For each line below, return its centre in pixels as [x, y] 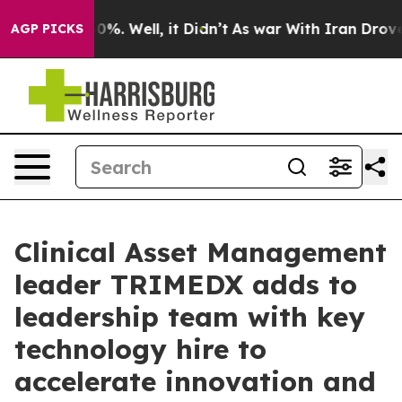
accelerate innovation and [195, 381]
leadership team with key [190, 317]
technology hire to [140, 349]
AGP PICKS [47, 29]
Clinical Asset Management [201, 252]
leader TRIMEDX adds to [186, 284]
